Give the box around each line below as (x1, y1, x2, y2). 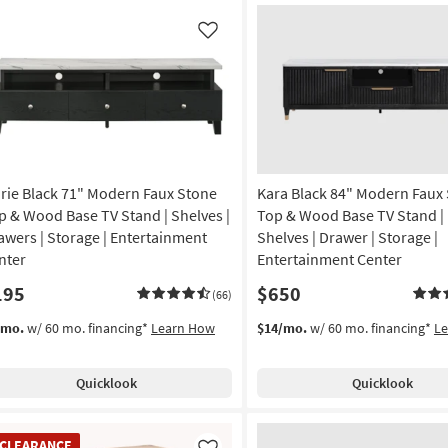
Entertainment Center (256, 249, 402, 270)
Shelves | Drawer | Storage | (256, 227, 438, 248)
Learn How (151, 319, 215, 338)
